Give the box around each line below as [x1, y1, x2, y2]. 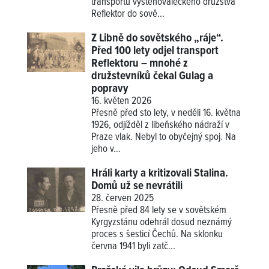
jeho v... [91, 143, 121, 157]
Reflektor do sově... [91, 8, 165, 22]
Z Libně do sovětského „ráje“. [91, 31, 224, 46]
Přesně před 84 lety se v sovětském [91, 204, 227, 218]
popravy [91, 82, 129, 97]
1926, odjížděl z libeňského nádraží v [91, 119, 230, 133]
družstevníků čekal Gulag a [91, 69, 214, 84]
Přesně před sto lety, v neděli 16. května [91, 107, 241, 121]
